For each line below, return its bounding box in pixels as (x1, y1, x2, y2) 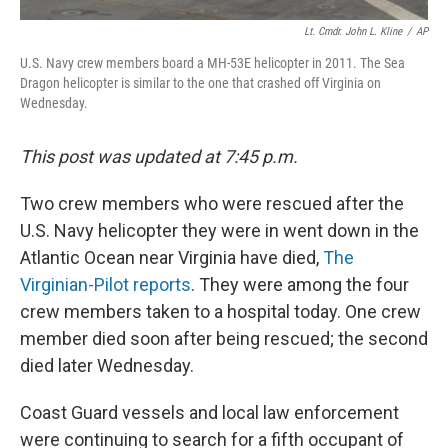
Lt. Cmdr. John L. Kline (304, 24, 402, 38)
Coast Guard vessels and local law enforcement (20, 401, 399, 423)
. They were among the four (191, 273, 409, 295)
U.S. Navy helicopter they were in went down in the (20, 219, 419, 241)
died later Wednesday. (20, 354, 194, 376)
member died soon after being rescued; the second (20, 327, 428, 349)
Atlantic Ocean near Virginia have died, (20, 246, 323, 268)
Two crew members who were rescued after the (20, 192, 404, 214)
